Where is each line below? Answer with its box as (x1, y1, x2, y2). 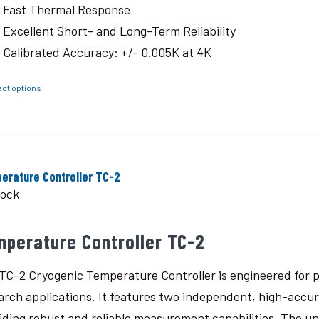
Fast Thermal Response (3, 1, 131, 18)
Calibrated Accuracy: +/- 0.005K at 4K (3, 44, 212, 61)
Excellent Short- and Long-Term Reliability (3, 23, 236, 39)
